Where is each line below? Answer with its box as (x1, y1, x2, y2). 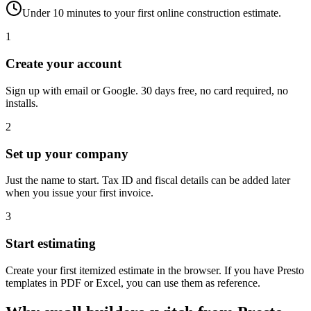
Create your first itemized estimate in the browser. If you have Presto (6, 264, 304, 276)
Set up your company (6, 146, 128, 161)
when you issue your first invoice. (6, 187, 153, 199)
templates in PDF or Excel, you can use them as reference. (6, 276, 260, 289)
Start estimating (6, 236, 96, 251)
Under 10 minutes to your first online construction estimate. (22, 7, 281, 19)
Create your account (6, 56, 121, 72)
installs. (6, 96, 38, 109)
